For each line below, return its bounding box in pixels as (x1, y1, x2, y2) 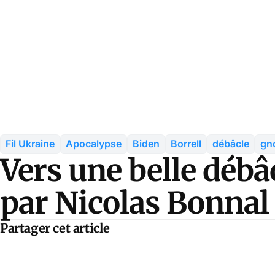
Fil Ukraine (6, 137, 55, 150)
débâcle (212, 137, 249, 150)
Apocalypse (66, 137, 122, 150)
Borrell (171, 137, 201, 150)
